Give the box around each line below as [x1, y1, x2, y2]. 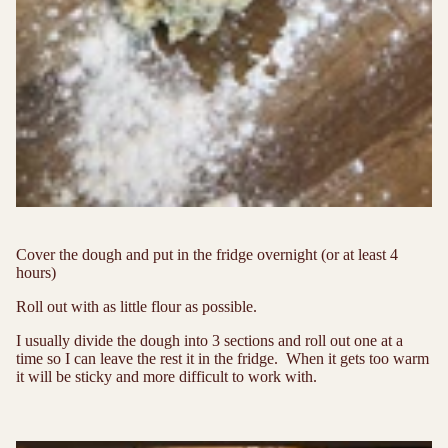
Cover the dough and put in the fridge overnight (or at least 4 [16, 245, 398, 263]
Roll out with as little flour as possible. [16, 297, 261, 315]
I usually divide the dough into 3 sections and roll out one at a [16, 331, 403, 349]
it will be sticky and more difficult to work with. [16, 367, 321, 385]
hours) [16, 263, 56, 281]
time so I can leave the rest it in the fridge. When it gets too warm [16, 349, 429, 367]
